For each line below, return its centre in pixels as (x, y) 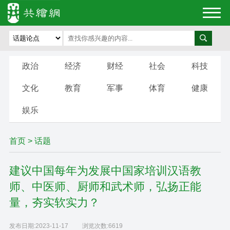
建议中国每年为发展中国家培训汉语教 (105, 171)
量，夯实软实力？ (54, 203)
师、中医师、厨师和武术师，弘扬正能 (105, 187)
